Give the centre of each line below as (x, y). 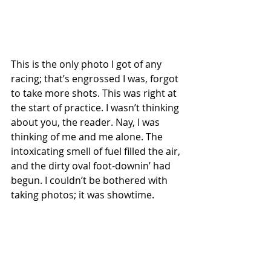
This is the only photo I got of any (87, 64)
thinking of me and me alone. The (88, 137)
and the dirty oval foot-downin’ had (92, 166)
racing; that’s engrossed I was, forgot (96, 79)
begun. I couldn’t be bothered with (90, 181)
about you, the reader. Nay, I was (87, 122)
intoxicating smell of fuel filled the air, (97, 152)
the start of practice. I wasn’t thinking (96, 108)
